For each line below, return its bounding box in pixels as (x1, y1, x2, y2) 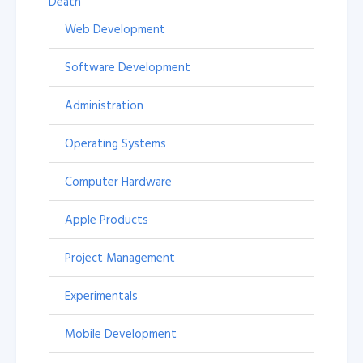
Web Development (65, 19, 165, 39)
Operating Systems (65, 134, 166, 153)
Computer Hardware (65, 172, 172, 191)
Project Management (65, 248, 175, 267)
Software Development (65, 58, 190, 77)
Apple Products (65, 210, 148, 229)
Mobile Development (65, 324, 177, 344)
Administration (65, 96, 143, 115)
